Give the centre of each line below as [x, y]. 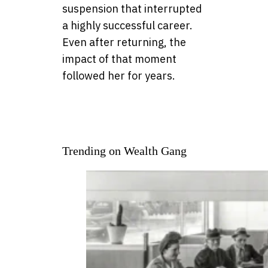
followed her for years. [119, 76]
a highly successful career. [127, 26]
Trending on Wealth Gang [124, 151]
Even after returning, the [124, 42]
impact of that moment [119, 59]
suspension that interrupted [132, 9]
